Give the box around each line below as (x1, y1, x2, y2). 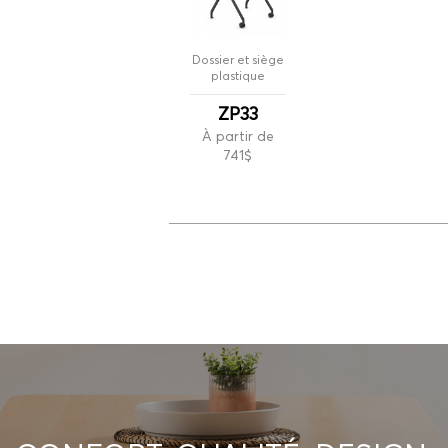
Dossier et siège (191, 52, 284, 68)
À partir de (201, 127, 274, 146)
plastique (210, 68, 265, 84)
